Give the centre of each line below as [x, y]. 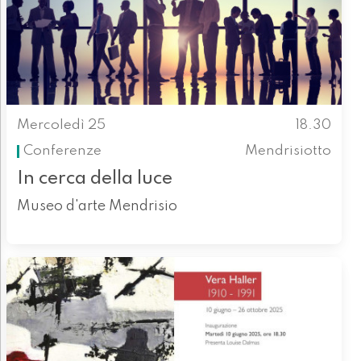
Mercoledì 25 [61, 125]
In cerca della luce [94, 179]
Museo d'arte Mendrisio [97, 207]
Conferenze [62, 151]
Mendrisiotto [288, 151]
